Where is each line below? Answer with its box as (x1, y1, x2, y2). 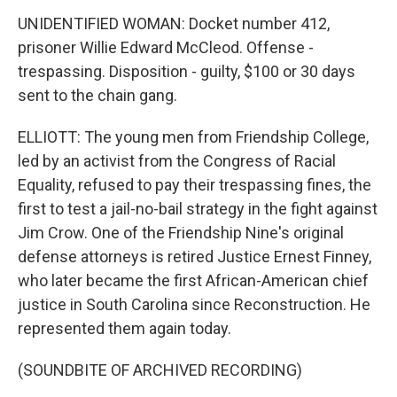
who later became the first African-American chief (18, 271, 369, 290)
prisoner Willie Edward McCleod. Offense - (18, 38, 314, 57)
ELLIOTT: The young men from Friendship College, (18, 128, 369, 146)
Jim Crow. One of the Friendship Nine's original (18, 223, 344, 242)
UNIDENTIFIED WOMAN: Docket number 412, (18, 14, 330, 33)
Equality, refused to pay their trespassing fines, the (18, 175, 371, 194)
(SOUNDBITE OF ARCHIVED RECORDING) (18, 361, 302, 379)
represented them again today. (18, 319, 231, 338)
